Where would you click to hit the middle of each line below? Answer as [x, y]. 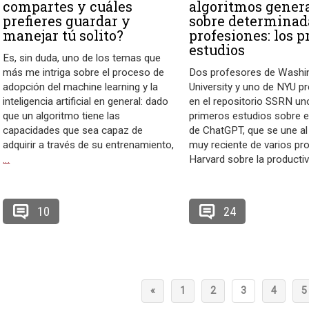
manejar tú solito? [63, 36]
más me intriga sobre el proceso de [84, 73]
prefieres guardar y [67, 21]
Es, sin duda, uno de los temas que [82, 58]
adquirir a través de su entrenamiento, [89, 145]
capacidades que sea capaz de [73, 131]
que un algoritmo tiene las [62, 116]
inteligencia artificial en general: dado [86, 102]
